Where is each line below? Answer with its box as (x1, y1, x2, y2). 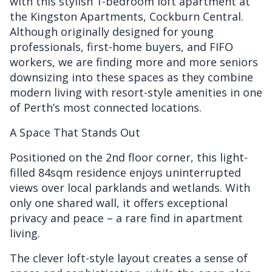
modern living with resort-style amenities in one (10, 84, 262, 100)
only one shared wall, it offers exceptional (10, 195, 228, 210)
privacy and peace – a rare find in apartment (10, 210, 243, 225)
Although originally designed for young (10, 24, 214, 39)
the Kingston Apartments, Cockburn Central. (10, 8, 243, 24)
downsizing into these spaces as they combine (10, 69, 253, 84)
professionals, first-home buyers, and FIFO (10, 39, 233, 54)
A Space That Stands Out (10, 124, 140, 140)
